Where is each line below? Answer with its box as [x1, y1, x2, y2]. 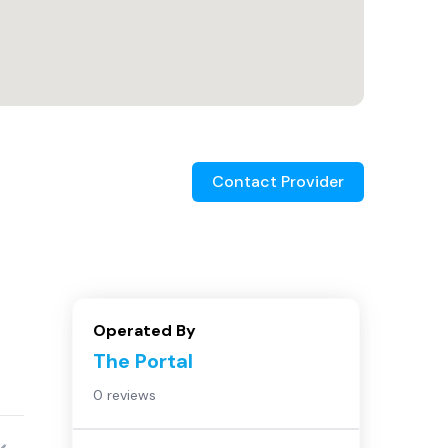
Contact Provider [212, 171, 344, 192]
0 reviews [93, 386, 156, 404]
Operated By [93, 320, 196, 341]
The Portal [93, 348, 193, 374]
